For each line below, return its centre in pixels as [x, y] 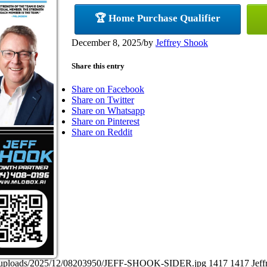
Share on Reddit [102, 132]
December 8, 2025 [106, 42]
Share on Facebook [108, 89]
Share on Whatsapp [108, 110]
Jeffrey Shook [182, 42]
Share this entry [98, 66]
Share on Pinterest [105, 121]
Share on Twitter [103, 100]
